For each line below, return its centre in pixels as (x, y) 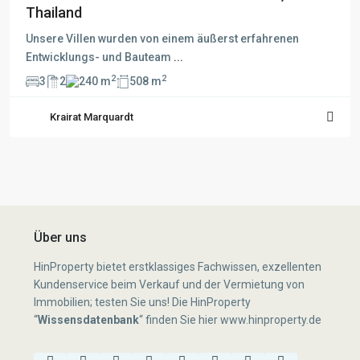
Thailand (54, 12)
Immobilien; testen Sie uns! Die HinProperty (142, 302)
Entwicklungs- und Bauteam (100, 57)
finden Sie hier (182, 319)
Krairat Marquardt (92, 117)
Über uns (60, 237)
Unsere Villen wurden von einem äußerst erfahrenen (162, 38)
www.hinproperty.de (271, 319)
